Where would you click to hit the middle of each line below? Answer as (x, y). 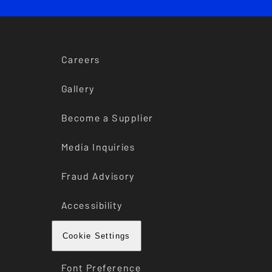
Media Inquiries (98, 147)
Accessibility (92, 206)
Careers (80, 60)
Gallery (78, 89)
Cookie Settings (96, 236)
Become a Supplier (107, 118)
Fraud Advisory (98, 176)
